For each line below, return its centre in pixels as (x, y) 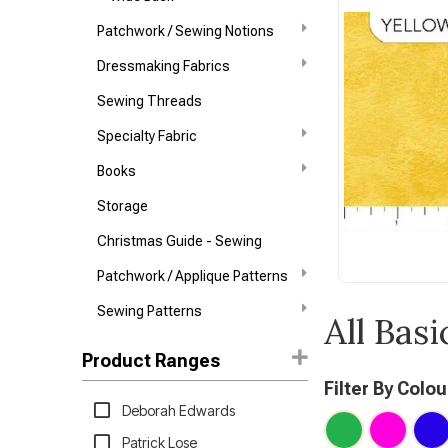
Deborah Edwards (179, 410)
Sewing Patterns (150, 311)
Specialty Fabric (147, 136)
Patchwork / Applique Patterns (193, 276)
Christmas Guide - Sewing (180, 241)
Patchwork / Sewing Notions (186, 31)
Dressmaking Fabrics (164, 66)
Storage (123, 206)
